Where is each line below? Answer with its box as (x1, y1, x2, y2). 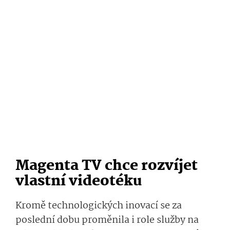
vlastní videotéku (15, 170, 142, 194)
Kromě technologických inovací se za (15, 198, 182, 214)
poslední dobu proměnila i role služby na (15, 213, 199, 228)
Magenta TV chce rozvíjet (15, 155, 198, 178)
